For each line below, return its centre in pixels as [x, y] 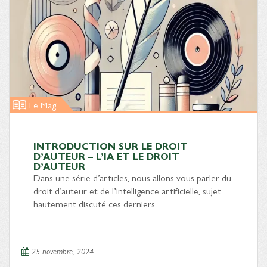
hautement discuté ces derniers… [99, 204]
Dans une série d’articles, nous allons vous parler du [132, 177]
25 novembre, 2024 [63, 251]
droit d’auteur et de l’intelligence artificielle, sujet [127, 190]
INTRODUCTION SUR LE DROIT [111, 146]
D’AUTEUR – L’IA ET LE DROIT [106, 156]
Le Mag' [44, 105]
